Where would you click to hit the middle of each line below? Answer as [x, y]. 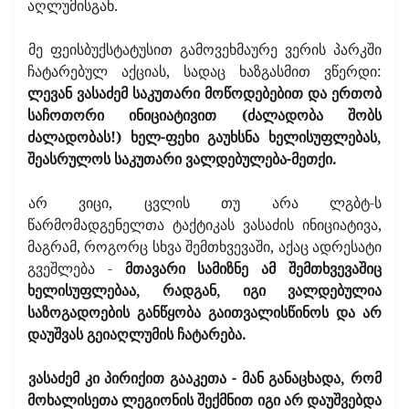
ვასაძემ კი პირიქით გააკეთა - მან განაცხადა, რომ [205, 378]
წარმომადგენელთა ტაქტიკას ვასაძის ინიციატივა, [204, 224]
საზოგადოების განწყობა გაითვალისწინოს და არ [204, 312]
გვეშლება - [70, 268]
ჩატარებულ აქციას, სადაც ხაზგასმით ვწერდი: [204, 71]
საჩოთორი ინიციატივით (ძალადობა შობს [204, 115]
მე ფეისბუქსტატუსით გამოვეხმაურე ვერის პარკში [205, 49]
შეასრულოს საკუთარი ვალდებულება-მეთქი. [182, 158]
